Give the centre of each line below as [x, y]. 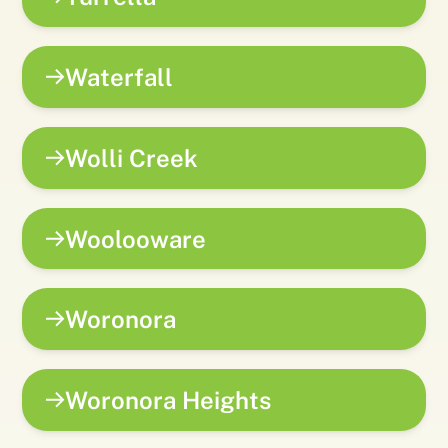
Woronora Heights [168, 400]
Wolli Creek [132, 157]
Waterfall [119, 76]
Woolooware [136, 238]
